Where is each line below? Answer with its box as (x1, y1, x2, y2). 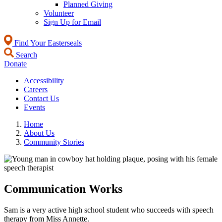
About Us (24, 129, 55, 137)
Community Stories (24, 138, 84, 146)
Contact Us (24, 94, 59, 103)
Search (14, 51, 37, 59)
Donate (4, 59, 27, 68)
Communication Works (4, 182, 122, 195)
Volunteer (44, 9, 74, 17)
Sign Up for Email (44, 18, 101, 26)
